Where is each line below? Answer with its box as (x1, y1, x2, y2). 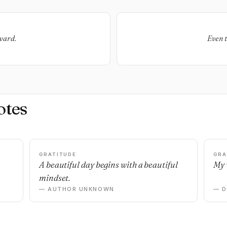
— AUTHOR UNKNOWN (39, 185, 115, 193)
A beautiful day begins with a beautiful (39, 159, 178, 170)
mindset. (39, 172, 70, 183)
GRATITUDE (39, 152, 77, 157)
